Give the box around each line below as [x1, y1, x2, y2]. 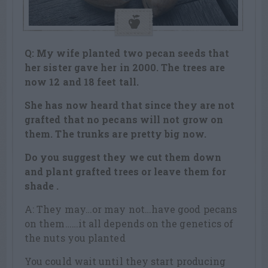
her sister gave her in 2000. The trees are [25, 60, 226, 74]
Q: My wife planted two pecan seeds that [25, 46, 230, 59]
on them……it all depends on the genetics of [25, 217, 234, 230]
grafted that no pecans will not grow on [25, 112, 224, 126]
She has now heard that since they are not [25, 98, 235, 111]
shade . [25, 179, 59, 192]
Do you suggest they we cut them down [25, 150, 221, 163]
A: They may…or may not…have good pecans [25, 202, 237, 215]
